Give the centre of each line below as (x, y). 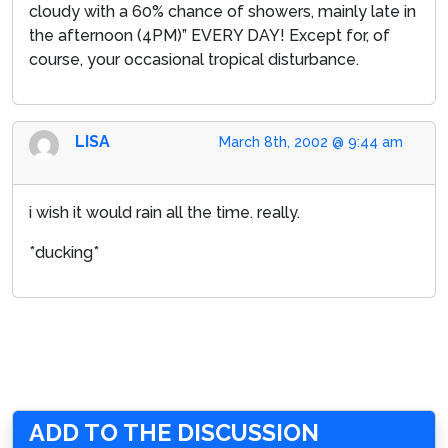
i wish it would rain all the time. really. (164, 212)
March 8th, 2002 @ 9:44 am (311, 141)
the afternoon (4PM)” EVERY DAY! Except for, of (209, 35)
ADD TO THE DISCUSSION (174, 432)
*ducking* (64, 252)
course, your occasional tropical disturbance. (194, 59)
